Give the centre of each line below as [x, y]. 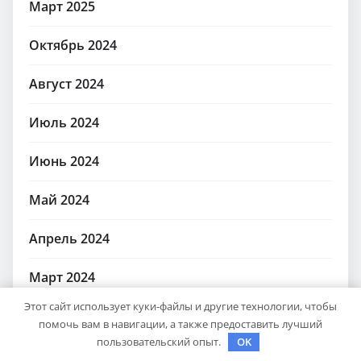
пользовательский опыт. [160, 341]
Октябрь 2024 [73, 46]
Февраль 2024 [74, 316]
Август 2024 [66, 84]
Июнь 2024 [64, 162]
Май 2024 [59, 200]
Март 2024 [62, 278]
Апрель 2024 [69, 239]
